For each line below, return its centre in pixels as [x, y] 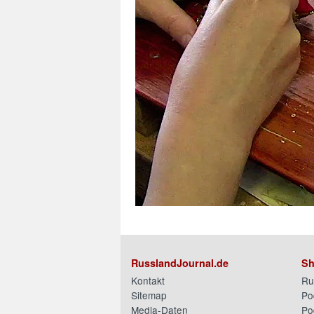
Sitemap [149, 295]
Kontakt [148, 281]
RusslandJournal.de [180, 263]
